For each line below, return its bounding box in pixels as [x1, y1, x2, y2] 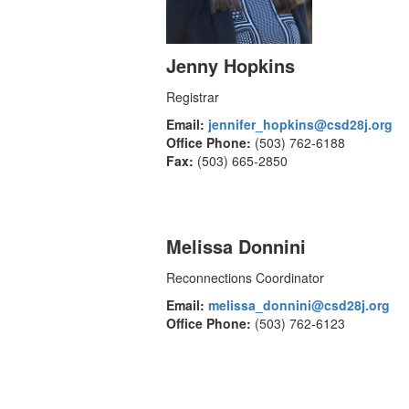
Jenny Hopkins [166, 52, 295, 79]
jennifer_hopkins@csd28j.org [208, 115, 393, 134]
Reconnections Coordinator [166, 268, 324, 288]
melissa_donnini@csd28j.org [208, 296, 390, 315]
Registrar [166, 88, 219, 107]
